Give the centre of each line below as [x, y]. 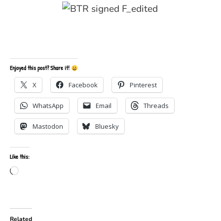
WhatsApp [48, 106]
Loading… [35, 172]
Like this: [20, 157]
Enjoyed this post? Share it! [40, 68]
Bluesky [107, 127]
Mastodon [48, 127]
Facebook [83, 85]
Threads [156, 106]
